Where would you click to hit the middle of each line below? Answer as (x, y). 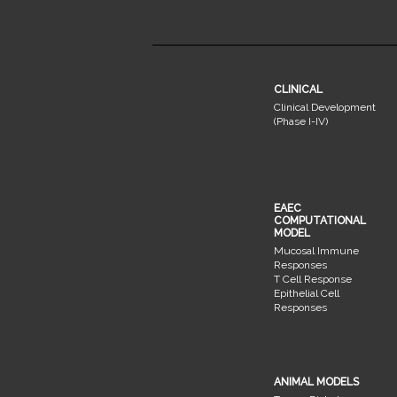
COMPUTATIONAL (320, 220)
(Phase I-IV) (301, 121)
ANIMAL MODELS (316, 381)
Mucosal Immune (316, 250)
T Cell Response (313, 279)
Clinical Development (325, 107)
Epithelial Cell (307, 293)
